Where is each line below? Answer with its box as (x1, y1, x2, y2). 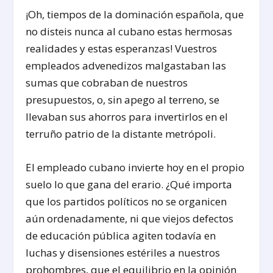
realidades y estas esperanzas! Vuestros (26, 41, 218, 55)
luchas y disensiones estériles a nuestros (26, 245, 221, 260)
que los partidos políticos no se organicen (26, 194, 227, 208)
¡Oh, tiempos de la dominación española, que (26, 7, 244, 21)
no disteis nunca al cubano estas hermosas (26, 24, 233, 38)
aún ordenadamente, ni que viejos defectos (26, 211, 234, 225)
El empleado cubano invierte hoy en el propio (26, 160, 245, 174)
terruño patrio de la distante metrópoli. (26, 126, 216, 141)
